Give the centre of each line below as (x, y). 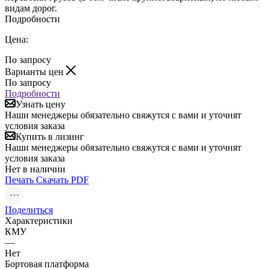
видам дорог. (31, 8)
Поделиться (29, 210)
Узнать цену (41, 104)
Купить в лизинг (50, 136)
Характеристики (39, 220)
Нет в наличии (35, 169)
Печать (19, 180)
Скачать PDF (62, 180)
